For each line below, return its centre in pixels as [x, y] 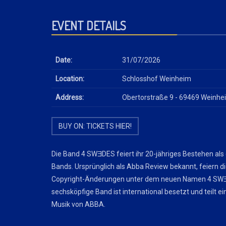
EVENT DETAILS [89, 25]
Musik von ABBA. [78, 204]
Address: [70, 97]
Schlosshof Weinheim [157, 79]
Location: [70, 79]
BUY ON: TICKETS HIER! [95, 126]
